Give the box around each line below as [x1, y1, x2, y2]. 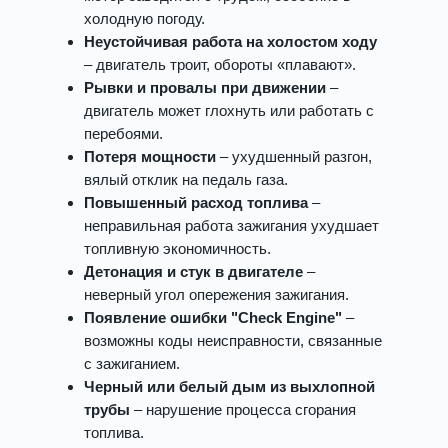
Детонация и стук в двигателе [84, 263, 303, 280]
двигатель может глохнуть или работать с [84, 102, 374, 119]
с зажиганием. [84, 355, 180, 372]
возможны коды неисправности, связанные [84, 332, 382, 349]
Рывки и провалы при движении [84, 79, 326, 96]
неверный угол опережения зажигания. [84, 286, 349, 303]
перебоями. [84, 125, 163, 142]
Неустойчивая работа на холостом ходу [84, 33, 377, 50]
